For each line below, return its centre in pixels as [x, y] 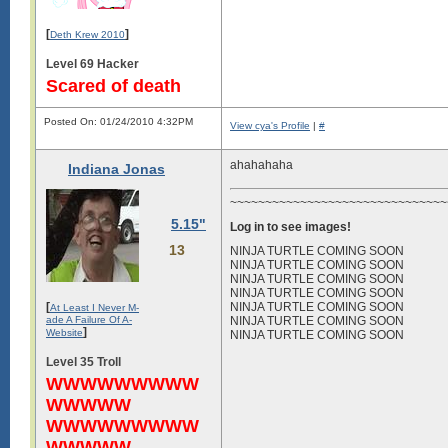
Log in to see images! [290, 227]
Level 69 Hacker [92, 63]
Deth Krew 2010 [87, 34]
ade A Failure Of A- [89, 319]
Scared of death [113, 85]
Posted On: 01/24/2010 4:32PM [118, 121]
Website [64, 332]
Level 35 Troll [83, 361]
